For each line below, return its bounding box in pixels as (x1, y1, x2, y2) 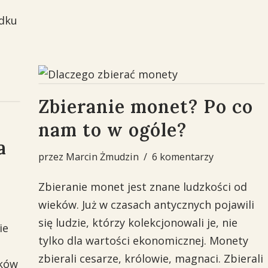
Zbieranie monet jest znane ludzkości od (38, 179, 247, 194)
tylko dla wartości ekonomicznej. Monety (38, 233, 248, 248)
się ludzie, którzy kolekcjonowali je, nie (38, 215, 237, 230)
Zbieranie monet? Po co (38, 95, 253, 118)
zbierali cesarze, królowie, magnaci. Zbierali (38, 251, 263, 266)
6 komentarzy (151, 150, 214, 163)
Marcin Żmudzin (65, 150, 139, 163)
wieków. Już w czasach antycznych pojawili (38, 197, 254, 212)
